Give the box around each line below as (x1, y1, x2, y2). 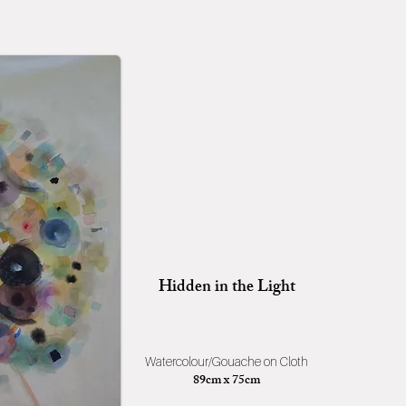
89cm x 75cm (193, 370, 260, 392)
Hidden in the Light (158, 274, 295, 303)
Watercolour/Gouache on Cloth (145, 353, 308, 369)
